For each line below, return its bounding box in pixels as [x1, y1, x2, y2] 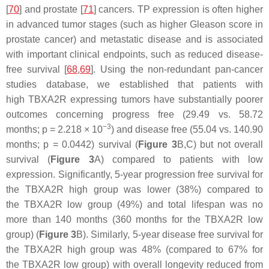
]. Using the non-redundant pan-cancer [91, 64, 264, 75]
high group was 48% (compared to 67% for [62, 244, 264, 255]
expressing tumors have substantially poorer [67, 94, 264, 105]
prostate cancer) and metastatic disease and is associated [6, 34, 263, 45]
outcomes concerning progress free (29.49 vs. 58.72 [6, 109, 263, 120]
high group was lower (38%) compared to [63, 184, 263, 195]
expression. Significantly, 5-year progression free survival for [6, 169, 263, 180]
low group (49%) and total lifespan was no [62, 199, 264, 210]
